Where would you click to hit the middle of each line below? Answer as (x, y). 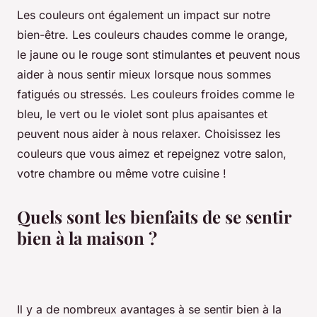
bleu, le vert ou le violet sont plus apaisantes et (142, 114)
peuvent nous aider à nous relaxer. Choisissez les (149, 134)
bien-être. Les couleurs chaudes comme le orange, (152, 35)
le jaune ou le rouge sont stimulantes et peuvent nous (158, 55)
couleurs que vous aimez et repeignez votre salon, (152, 154)
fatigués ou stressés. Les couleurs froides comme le (156, 94)
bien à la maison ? (87, 238)
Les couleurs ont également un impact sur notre (144, 15)
